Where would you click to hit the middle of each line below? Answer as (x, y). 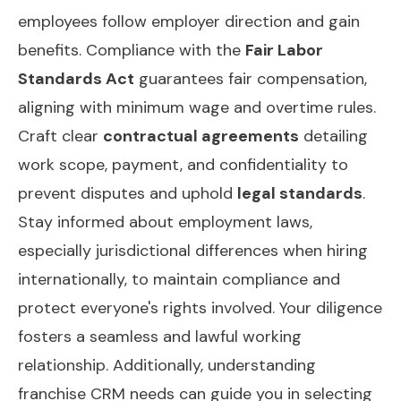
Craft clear (60, 136)
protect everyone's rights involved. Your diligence (200, 307)
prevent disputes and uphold (128, 193)
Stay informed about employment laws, (165, 222)
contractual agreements (201, 136)
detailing (333, 136)
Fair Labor (284, 50)
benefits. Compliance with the (132, 50)
